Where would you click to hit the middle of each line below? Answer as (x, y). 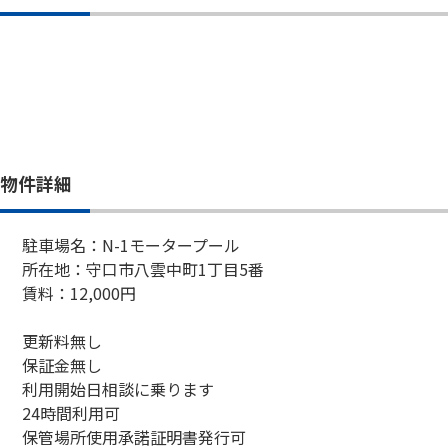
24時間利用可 (71, 413)
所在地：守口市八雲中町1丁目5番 (143, 269)
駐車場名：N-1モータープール (131, 245)
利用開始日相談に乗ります (118, 389)
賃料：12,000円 (81, 293)
